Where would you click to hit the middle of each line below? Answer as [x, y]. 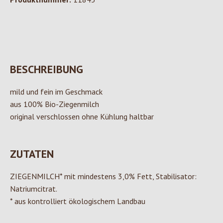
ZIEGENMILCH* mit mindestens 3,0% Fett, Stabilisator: [103, 176]
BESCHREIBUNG [47, 69]
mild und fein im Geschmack [56, 92]
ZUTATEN [32, 154]
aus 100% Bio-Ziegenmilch [55, 104]
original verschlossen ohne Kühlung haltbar [82, 117]
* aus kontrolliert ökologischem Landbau [78, 201]
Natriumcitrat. [34, 189]
